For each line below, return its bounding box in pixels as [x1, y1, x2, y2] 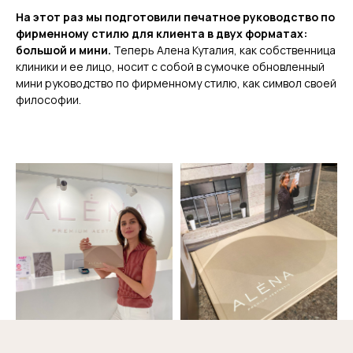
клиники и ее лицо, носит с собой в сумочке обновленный [16, 58, 325, 74]
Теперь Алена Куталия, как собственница [113, 42, 336, 58]
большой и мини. [16, 42, 113, 58]
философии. [16, 91, 81, 107]
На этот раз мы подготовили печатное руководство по [16, 9, 335, 24]
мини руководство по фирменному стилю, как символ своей [16, 75, 336, 91]
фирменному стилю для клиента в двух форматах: [16, 25, 307, 41]
